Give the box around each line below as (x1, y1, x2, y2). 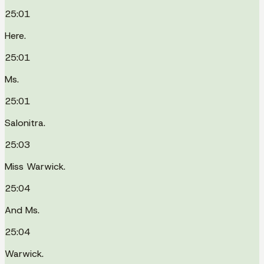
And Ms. (5, 203, 39, 216)
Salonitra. (5, 116, 45, 129)
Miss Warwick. (5, 160, 65, 173)
